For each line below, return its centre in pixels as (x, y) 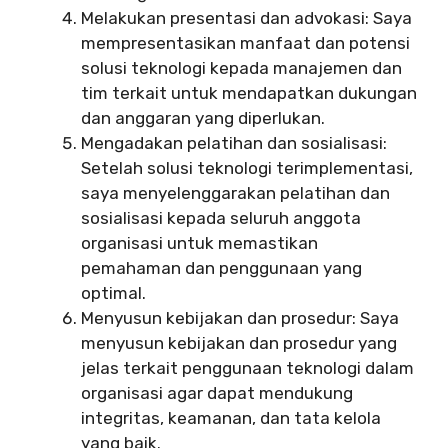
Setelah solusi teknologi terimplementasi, (247, 167)
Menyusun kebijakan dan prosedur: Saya (240, 317)
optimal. (113, 292)
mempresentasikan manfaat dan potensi (245, 42)
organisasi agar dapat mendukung (217, 392)
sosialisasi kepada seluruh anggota (221, 217)
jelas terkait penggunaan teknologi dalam (247, 367)
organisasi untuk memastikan (199, 242)
